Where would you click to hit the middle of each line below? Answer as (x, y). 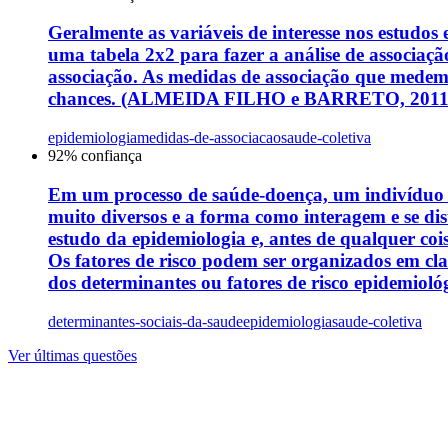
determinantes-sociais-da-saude (145, 321)
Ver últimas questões (72, 355)
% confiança (103, 156)
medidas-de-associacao (209, 138)
